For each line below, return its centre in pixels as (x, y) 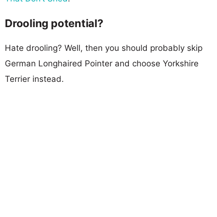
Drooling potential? (54, 23)
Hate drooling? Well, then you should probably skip (104, 48)
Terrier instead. (34, 79)
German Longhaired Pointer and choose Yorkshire (102, 63)
